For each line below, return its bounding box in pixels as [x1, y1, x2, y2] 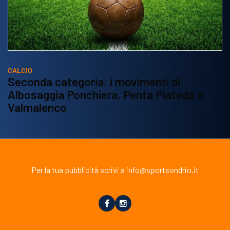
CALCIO [8, 65, 32, 74]
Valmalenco [8, 100, 67, 114]
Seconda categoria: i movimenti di [8, 74, 180, 89]
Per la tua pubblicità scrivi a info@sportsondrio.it [31, 165, 199, 175]
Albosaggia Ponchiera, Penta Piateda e [8, 87, 203, 102]
